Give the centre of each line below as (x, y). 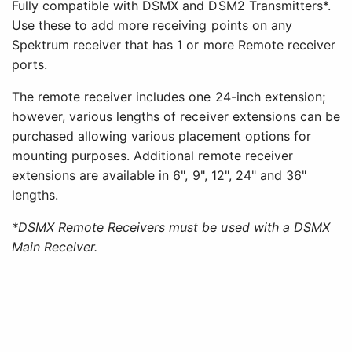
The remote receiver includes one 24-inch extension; (169, 96)
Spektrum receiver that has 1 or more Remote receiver (174, 44)
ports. (30, 64)
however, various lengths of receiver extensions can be (176, 116)
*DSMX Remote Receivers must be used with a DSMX (171, 227)
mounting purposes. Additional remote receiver (152, 155)
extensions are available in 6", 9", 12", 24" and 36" (159, 175)
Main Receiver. (55, 246)
